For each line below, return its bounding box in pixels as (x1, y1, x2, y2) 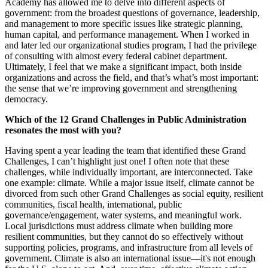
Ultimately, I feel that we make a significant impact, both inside (5, 62, 242, 72)
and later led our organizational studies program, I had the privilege (5, 40, 257, 51)
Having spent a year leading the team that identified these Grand (5, 145, 246, 156)
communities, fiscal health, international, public (5, 199, 182, 210)
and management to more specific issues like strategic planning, (5, 19, 243, 29)
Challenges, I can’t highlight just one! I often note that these (5, 156, 229, 167)
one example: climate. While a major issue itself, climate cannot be (5, 178, 254, 188)
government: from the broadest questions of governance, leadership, (5, 8, 260, 19)
